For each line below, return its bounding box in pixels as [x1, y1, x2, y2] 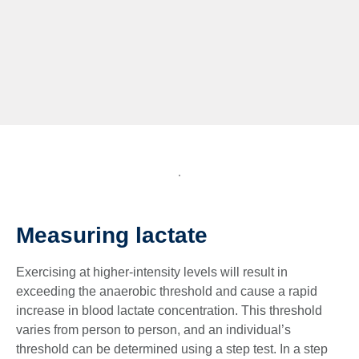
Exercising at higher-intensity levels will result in [16, 264, 288, 279]
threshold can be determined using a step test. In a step [16, 341, 328, 356]
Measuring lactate [16, 222, 208, 248]
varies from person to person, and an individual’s [16, 322, 291, 337]
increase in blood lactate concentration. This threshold [16, 303, 322, 317]
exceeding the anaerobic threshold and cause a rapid [16, 284, 317, 298]
